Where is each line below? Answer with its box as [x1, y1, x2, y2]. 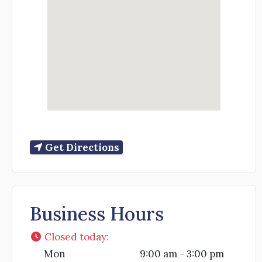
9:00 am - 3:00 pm [140, 247, 224, 261]
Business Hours [30, 202, 164, 226]
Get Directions [44, 141, 119, 154]
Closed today [44, 230, 107, 244]
